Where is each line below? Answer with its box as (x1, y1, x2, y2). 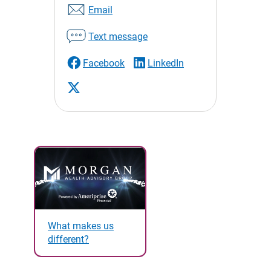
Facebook (83, 57, 125, 69)
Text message (88, 30, 148, 42)
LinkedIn (148, 57, 184, 69)
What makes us (48, 220, 114, 232)
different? (48, 233, 89, 245)
